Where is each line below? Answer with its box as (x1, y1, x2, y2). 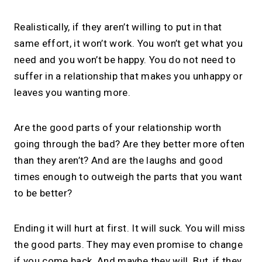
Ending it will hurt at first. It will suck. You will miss (14, 222, 246, 235)
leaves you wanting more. (14, 87, 131, 99)
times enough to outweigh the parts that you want (14, 171, 243, 183)
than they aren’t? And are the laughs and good (14, 154, 223, 167)
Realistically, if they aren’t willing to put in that (14, 21, 222, 33)
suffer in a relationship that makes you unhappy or (14, 70, 243, 82)
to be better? (14, 187, 73, 199)
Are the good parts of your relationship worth (14, 122, 222, 134)
